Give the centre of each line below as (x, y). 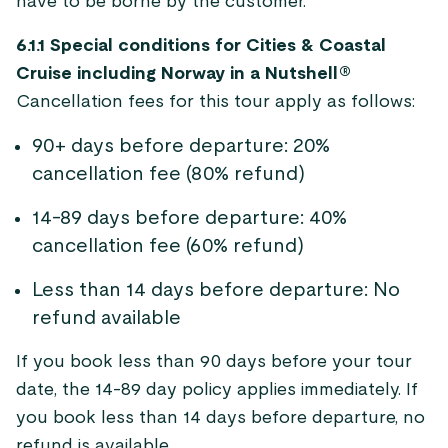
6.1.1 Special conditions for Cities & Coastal (201, 46)
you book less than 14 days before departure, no (220, 418)
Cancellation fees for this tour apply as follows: (215, 102)
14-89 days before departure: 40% (189, 218)
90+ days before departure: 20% (181, 146)
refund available (106, 318)
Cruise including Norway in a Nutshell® (184, 74)
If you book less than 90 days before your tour (214, 362)
